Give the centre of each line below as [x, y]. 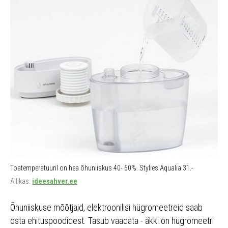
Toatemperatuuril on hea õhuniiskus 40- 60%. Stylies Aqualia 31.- [102, 168]
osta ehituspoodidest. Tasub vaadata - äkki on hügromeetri [112, 221]
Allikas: [21, 181]
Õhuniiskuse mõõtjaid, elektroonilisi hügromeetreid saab [106, 208]
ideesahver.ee [55, 181]
